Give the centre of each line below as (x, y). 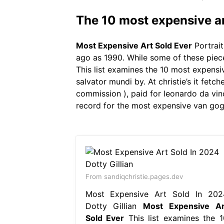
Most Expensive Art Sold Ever (134, 45)
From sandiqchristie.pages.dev (134, 176)
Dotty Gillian (114, 206)
